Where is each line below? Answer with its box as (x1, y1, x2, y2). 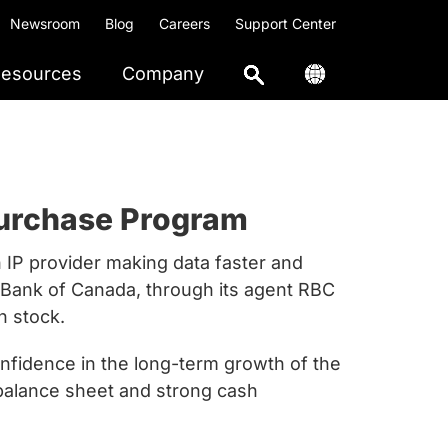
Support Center (235, 15, 336, 32)
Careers (159, 15, 210, 32)
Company (122, 63, 204, 84)
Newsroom (10, 15, 80, 32)
